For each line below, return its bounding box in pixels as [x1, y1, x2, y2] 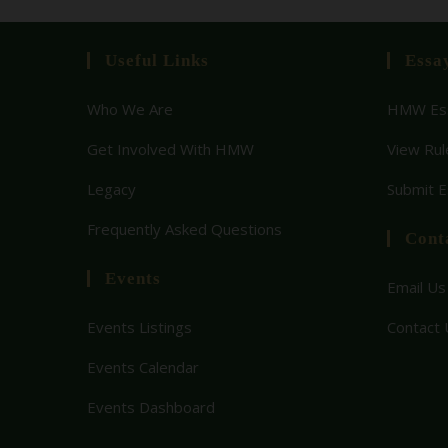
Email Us [387, 277, 446, 298]
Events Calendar [87, 357, 199, 378]
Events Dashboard [87, 397, 215, 418]
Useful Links [105, 51, 209, 71]
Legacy [87, 179, 136, 200]
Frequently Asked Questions [87, 219, 282, 240]
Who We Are [87, 99, 173, 120]
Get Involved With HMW [87, 139, 254, 160]
